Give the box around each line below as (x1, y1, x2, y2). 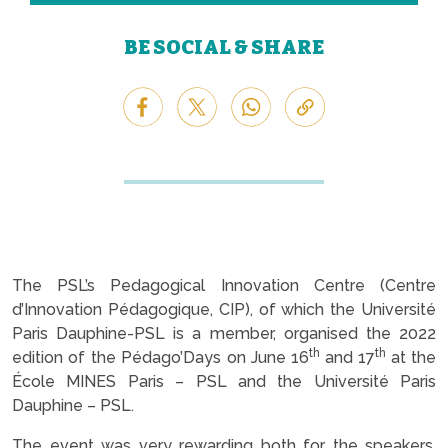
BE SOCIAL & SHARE (124, 34, 324, 59)
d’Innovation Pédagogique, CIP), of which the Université (12, 299, 436, 319)
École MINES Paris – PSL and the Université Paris (12, 371, 436, 391)
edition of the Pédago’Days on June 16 (12, 347, 310, 367)
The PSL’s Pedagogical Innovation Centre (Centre (12, 275, 436, 295)
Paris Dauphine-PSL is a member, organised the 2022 (12, 323, 436, 343)
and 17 (324, 347, 376, 367)
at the (390, 347, 437, 367)
